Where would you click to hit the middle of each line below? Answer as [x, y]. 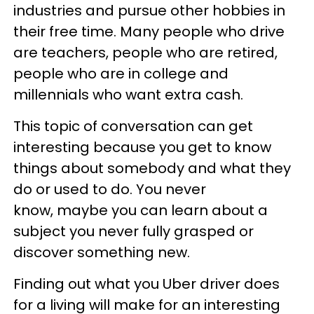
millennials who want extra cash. [128, 95]
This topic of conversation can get [133, 126]
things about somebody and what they [152, 168]
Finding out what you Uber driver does [146, 284]
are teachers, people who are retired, [145, 53]
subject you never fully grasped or [134, 231]
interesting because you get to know [142, 147]
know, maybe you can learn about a [141, 210]
